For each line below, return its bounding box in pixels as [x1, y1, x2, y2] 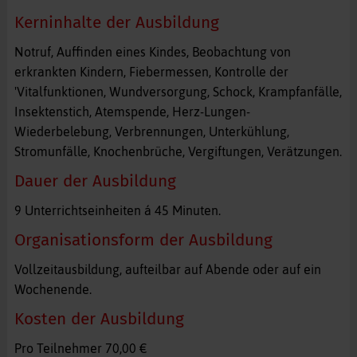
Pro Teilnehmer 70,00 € [14, 340, 147, 355]
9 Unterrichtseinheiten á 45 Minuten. [14, 202, 221, 218]
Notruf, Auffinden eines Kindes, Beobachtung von [14, 44, 291, 59]
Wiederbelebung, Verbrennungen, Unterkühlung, [14, 124, 289, 139]
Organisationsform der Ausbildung [14, 229, 273, 250]
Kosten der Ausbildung [14, 308, 184, 329]
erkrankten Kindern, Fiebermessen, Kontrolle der [14, 64, 288, 79]
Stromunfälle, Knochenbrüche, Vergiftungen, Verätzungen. [14, 143, 342, 159]
